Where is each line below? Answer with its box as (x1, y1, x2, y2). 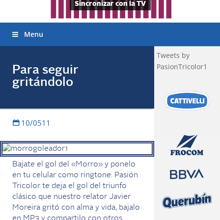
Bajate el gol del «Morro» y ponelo (12, 161, 136, 168)
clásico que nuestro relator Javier (12, 193, 131, 201)
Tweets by (156, 51, 190, 60)
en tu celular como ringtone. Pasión (12, 171, 138, 179)
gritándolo (12, 77, 73, 89)
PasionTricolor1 (156, 62, 207, 71)
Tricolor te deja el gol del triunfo (12, 182, 127, 190)
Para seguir (12, 64, 79, 77)
